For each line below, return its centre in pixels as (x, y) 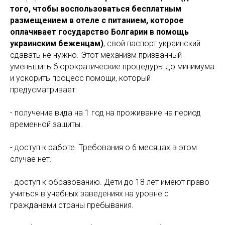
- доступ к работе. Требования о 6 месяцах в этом (103, 148)
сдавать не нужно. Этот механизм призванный (96, 55)
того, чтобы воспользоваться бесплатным (96, 9)
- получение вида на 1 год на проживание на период (105, 113)
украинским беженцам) (57, 44)
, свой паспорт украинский (152, 44)
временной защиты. (46, 125)
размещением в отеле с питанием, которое (97, 21)
